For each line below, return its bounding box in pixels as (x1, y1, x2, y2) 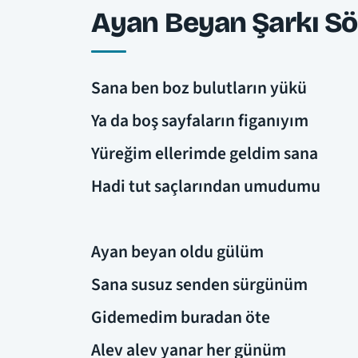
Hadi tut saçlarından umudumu (91, 173, 320, 199)
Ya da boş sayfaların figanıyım (91, 108, 308, 133)
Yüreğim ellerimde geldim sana (91, 141, 318, 166)
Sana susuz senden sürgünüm (91, 272, 308, 297)
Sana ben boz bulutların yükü (91, 75, 307, 101)
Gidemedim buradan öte (91, 304, 270, 330)
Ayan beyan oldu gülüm (91, 239, 264, 265)
